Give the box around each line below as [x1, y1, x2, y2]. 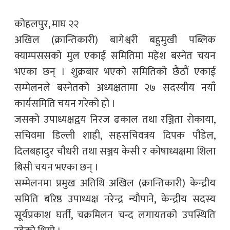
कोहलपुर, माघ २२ [14, 15, 79, 33]
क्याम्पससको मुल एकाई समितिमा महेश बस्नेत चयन [14, 47, 216, 65]
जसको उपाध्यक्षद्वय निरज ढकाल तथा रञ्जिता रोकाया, [14, 111, 216, 128]
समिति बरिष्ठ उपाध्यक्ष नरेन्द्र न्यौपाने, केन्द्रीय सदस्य [14, 190, 216, 208]
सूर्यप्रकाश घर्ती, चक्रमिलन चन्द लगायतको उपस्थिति [14, 206, 216, 224]
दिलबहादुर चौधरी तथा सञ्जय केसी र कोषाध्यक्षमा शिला [14, 143, 216, 160]
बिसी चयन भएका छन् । [14, 159, 99, 176]
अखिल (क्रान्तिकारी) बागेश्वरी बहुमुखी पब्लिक [14, 31, 216, 49]
